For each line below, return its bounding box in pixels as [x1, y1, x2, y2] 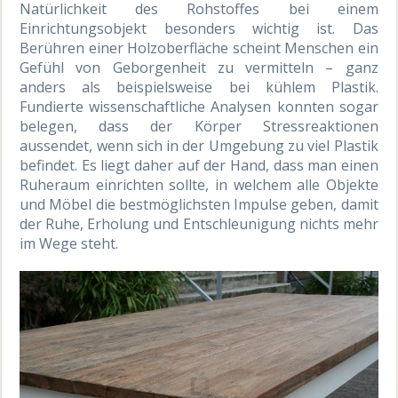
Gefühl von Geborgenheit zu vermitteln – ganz [20, 57, 378, 77]
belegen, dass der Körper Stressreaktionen [20, 115, 378, 136]
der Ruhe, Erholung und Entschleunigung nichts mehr [20, 213, 378, 234]
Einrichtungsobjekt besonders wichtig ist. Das [20, 18, 378, 38]
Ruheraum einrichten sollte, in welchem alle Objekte [20, 174, 378, 195]
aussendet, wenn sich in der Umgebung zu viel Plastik [20, 135, 378, 155]
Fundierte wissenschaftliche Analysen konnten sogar [20, 96, 378, 116]
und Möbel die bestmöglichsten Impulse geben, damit [20, 194, 378, 214]
